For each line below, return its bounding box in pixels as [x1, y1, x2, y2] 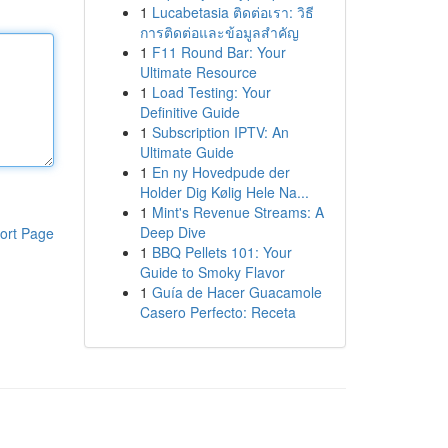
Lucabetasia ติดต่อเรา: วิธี [151, 2, 314, 22]
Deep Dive [139, 222, 206, 242]
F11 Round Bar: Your [151, 42, 286, 62]
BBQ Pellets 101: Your [151, 242, 292, 262]
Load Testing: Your [151, 82, 271, 102]
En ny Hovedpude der [151, 162, 290, 182]
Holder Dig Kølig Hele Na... [139, 182, 309, 202]
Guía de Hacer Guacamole [151, 282, 322, 302]
